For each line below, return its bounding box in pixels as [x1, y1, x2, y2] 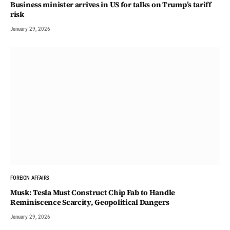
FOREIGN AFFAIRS [10, 174, 50, 181]
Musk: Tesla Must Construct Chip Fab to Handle [10, 187, 175, 198]
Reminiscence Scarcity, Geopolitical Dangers [10, 197, 169, 207]
